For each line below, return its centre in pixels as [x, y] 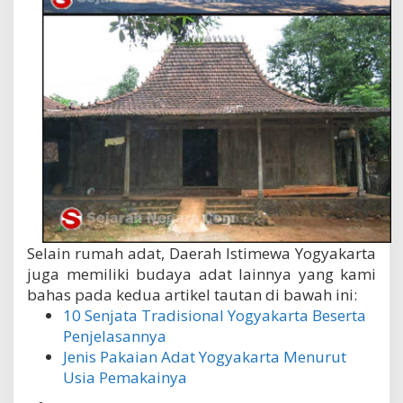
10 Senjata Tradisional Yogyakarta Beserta [215, 315]
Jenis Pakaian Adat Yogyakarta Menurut [205, 356]
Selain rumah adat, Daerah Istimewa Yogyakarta [201, 253]
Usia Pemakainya [125, 377]
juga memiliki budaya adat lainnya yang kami [201, 273]
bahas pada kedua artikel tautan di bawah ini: [192, 294]
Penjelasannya [115, 336]
